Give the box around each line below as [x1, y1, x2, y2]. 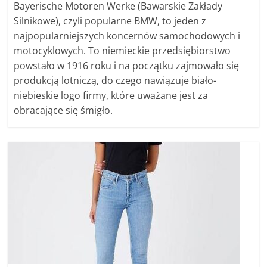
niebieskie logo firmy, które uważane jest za [14, 89, 209, 102]
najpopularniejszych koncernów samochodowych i [14, 29, 241, 42]
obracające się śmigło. [14, 104, 113, 117]
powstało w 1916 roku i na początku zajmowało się [14, 59, 240, 72]
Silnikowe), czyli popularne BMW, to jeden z [14, 14, 207, 27]
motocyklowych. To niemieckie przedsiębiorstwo [14, 44, 231, 57]
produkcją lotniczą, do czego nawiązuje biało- [14, 74, 217, 87]
